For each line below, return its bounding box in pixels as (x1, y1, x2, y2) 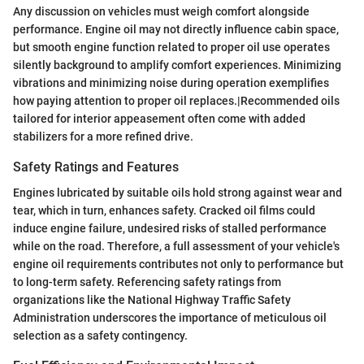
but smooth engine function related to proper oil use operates (13, 40, 330, 54)
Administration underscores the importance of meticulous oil (13, 310, 327, 324)
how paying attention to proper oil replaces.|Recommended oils (13, 93, 340, 107)
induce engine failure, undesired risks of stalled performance (13, 221, 327, 235)
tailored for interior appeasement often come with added (13, 111, 305, 125)
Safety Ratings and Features (13, 158, 179, 175)
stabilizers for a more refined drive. (13, 129, 193, 143)
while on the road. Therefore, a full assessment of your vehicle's (13, 239, 340, 253)
